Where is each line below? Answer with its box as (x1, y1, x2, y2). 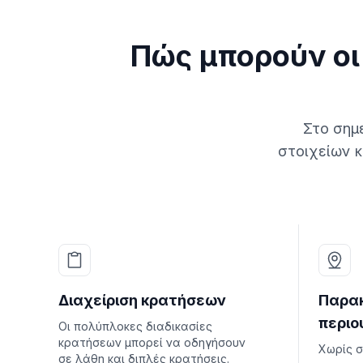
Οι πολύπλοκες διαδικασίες (58, 319, 212, 333)
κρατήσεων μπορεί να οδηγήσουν (58, 335, 246, 349)
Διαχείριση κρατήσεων (58, 292, 226, 309)
